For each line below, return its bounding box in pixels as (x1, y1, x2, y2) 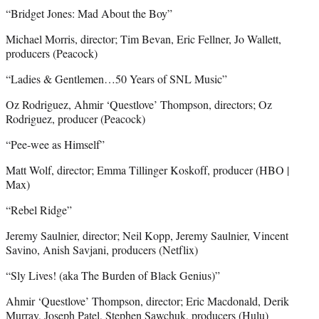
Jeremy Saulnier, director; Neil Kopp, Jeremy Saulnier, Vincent (6, 227, 288, 243)
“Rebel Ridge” (6, 202, 72, 217)
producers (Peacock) (6, 45, 98, 61)
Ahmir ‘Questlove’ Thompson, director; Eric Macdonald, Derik (6, 293, 289, 308)
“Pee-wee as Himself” (6, 136, 105, 152)
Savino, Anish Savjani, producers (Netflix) (6, 241, 198, 257)
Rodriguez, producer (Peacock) (6, 110, 145, 126)
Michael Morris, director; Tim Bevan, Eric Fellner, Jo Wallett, (6, 31, 281, 46)
